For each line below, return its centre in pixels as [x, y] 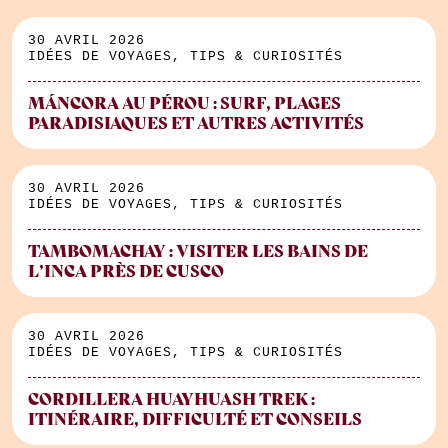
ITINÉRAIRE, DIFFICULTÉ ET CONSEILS [195, 419]
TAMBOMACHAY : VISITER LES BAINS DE [198, 251]
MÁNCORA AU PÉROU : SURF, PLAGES [184, 103]
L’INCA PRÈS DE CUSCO [126, 271]
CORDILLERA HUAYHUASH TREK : [171, 399]
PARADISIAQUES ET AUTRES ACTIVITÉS [196, 123]
